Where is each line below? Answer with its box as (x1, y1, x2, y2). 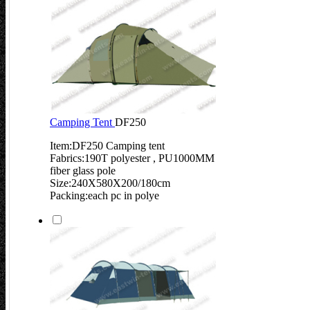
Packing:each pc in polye (50, 190, 159, 202)
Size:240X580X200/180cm (50, 177, 170, 190)
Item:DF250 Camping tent (50, 140, 165, 152)
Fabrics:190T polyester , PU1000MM (50, 152, 215, 165)
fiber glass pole (50, 165, 116, 177)
